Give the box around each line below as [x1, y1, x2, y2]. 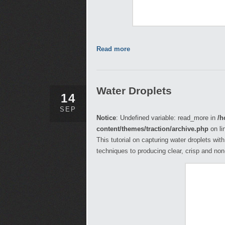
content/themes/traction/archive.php [96, 125, 208, 133]
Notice [96, 114, 116, 122]
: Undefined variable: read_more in [116, 114, 217, 122]
